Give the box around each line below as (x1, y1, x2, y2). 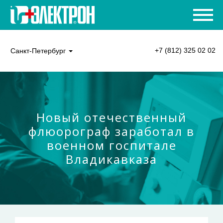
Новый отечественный (36, 109, 187, 125)
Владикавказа (66, 151, 157, 167)
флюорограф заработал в (28, 123, 195, 139)
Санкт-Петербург (10, 47, 66, 55)
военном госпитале (46, 137, 177, 153)
